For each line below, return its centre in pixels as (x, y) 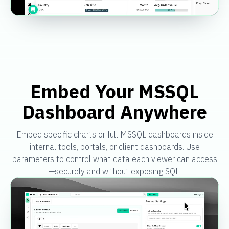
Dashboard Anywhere (114, 112)
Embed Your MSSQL (114, 91)
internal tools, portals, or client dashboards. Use (114, 147)
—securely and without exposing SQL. (114, 171)
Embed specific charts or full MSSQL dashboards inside (114, 135)
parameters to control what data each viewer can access (114, 159)
